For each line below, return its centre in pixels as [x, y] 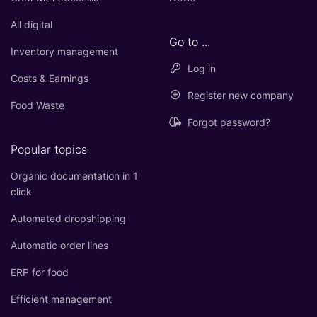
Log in [201, 69]
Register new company [240, 96]
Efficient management [61, 299]
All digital [31, 25]
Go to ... [190, 42]
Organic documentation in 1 [74, 176]
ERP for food [40, 272]
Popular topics [49, 150]
